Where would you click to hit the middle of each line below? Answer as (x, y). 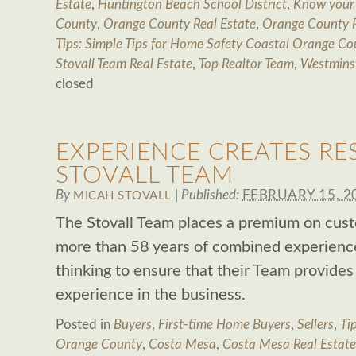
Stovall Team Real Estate (124, 64)
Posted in (85, 325)
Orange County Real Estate (180, 24)
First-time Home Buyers (224, 325)
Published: (211, 195)
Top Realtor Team (246, 64)
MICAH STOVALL (122, 196)
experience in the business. (151, 295)
